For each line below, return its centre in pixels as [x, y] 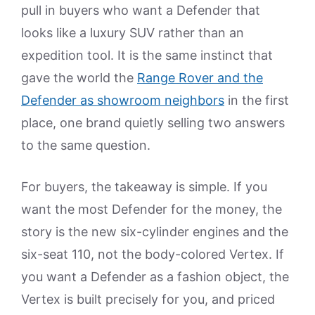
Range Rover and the [200, 78]
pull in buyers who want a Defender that [141, 11]
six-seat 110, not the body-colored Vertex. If [153, 255]
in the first [257, 101]
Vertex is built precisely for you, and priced [148, 300]
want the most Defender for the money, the [152, 210]
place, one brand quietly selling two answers [153, 123]
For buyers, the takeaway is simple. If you [144, 187]
